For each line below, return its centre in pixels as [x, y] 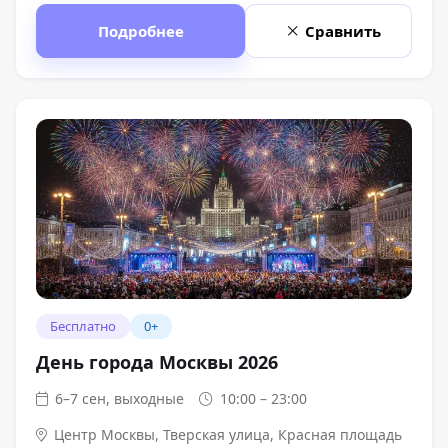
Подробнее [140, 30]
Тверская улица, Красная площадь [283, 435]
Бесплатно [83, 326]
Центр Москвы [105, 435]
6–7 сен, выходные [120, 399]
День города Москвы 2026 [157, 362]
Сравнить [343, 30]
